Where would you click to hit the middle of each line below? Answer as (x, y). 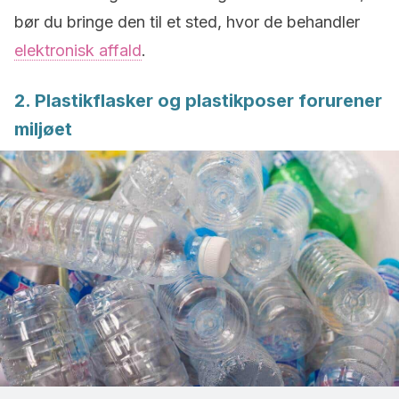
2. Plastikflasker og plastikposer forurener (198, 101)
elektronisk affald (78, 50)
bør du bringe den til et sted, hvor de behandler (187, 22)
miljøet (43, 129)
